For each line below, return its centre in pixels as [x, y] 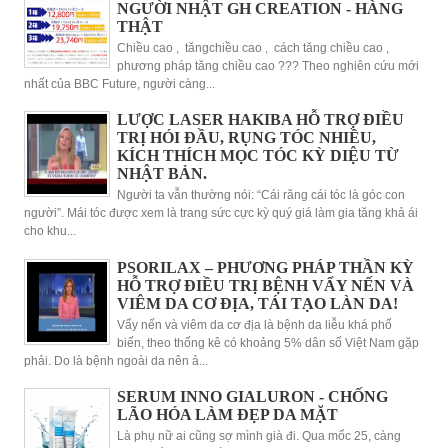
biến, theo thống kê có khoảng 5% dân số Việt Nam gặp [267, 342]
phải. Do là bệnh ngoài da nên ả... [116, 360]
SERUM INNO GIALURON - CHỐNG [252, 396]
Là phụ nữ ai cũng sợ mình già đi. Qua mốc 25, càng [258, 436]
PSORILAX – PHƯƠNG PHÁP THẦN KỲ [265, 267]
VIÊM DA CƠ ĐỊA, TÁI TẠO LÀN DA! [257, 303]
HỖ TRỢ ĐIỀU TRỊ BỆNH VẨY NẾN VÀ [265, 285]
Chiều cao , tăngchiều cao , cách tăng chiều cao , [254, 48]
